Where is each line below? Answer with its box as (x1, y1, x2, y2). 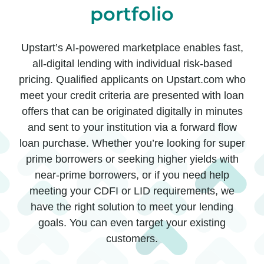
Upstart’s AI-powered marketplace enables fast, (21, 42, 243, 54)
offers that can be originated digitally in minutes (21, 105, 243, 118)
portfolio (90, 6, 174, 26)
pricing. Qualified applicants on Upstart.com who (18, 74, 246, 86)
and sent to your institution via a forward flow (27, 121, 237, 134)
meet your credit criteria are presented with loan (20, 90, 244, 102)
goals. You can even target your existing (38, 217, 226, 229)
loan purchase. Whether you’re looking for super (19, 137, 245, 150)
